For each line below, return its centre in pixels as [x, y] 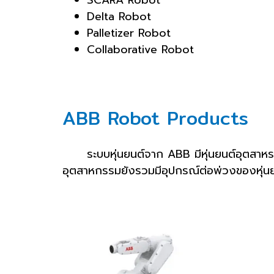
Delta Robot [119, 17]
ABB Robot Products [155, 118]
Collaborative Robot [140, 50]
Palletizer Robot [129, 33]
